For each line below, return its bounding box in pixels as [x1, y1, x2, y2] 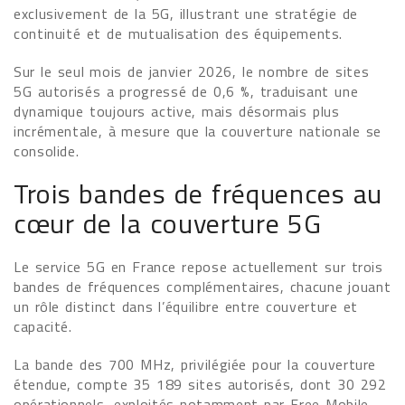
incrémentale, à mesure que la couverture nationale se [14, 120, 382, 142]
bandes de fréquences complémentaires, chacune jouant [14, 276, 391, 297]
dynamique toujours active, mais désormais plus [14, 100, 340, 122]
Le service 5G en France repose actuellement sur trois [14, 256, 383, 278]
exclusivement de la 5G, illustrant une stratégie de [14, 3, 358, 24]
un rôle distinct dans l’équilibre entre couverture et [14, 296, 359, 317]
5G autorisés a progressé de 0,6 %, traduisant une [14, 80, 359, 102]
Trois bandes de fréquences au [14, 173, 382, 214]
